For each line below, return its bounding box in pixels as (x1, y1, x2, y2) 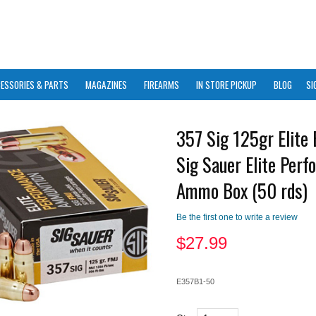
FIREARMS (144, 78, 179, 92)
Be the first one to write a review (176, 212, 298, 222)
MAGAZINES (85, 78, 127, 92)
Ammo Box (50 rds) (176, 176, 308, 205)
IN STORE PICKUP (196, 78, 257, 92)
